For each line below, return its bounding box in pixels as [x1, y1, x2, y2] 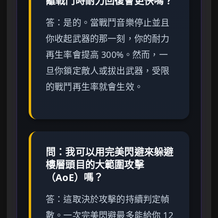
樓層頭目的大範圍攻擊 [46, 158, 144, 172]
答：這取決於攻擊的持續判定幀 [46, 193, 170, 205]
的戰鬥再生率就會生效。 [46, 81, 143, 93]
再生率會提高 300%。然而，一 [46, 49, 168, 61]
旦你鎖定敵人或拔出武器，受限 [46, 65, 170, 77]
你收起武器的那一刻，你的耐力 [46, 33, 170, 45]
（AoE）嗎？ [46, 171, 104, 184]
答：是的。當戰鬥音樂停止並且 [46, 17, 170, 29]
